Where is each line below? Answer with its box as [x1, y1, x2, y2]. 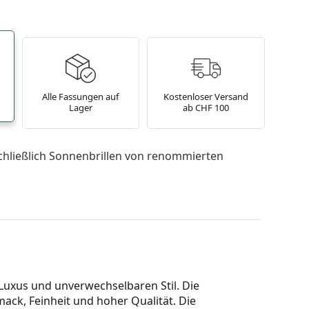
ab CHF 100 [182, 101, 229, 114]
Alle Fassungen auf [42, 90, 119, 103]
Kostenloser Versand [163, 90, 248, 103]
